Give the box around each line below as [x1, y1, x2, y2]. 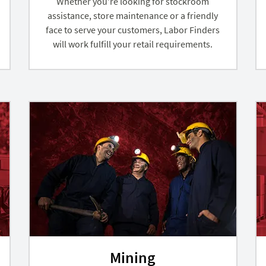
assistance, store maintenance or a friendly [47, 9, 218, 21]
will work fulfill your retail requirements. [53, 37, 213, 50]
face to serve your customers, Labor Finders [46, 23, 220, 36]
